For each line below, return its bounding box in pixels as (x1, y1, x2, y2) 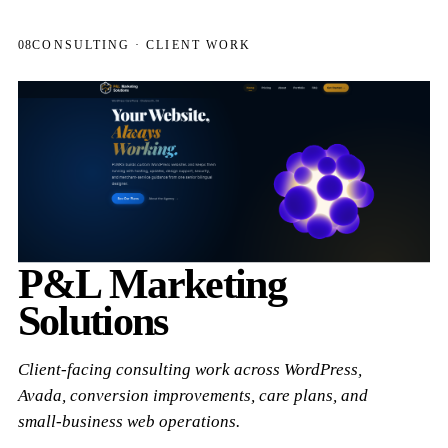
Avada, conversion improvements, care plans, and (17, 385, 368, 405)
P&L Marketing (17, 260, 286, 307)
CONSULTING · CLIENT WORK (32, 39, 252, 52)
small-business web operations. (17, 411, 240, 431)
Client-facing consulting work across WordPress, (17, 359, 362, 379)
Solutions (17, 297, 168, 344)
